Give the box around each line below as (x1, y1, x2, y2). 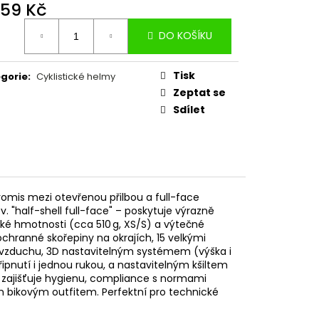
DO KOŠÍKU (159, 28, 212, 43)
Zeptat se (173, 85, 226, 100)
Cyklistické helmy (36, 69, 115, 83)
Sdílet (173, 102, 205, 117)
